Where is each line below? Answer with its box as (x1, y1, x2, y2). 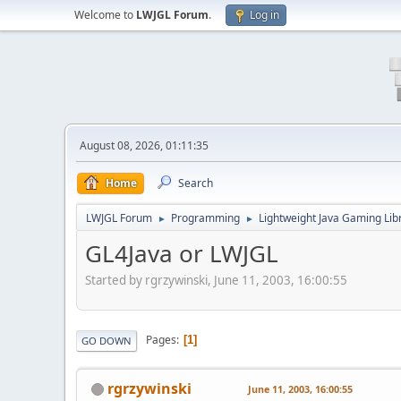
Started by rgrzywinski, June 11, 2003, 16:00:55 (85, 271, 347, 288)
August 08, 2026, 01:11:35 (80, 138, 209, 153)
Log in (250, 7, 279, 22)
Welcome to (74, 7, 136, 22)
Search (178, 175, 213, 191)
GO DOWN (81, 333, 132, 347)
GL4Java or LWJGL (85, 237, 278, 269)
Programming (171, 210, 240, 226)
